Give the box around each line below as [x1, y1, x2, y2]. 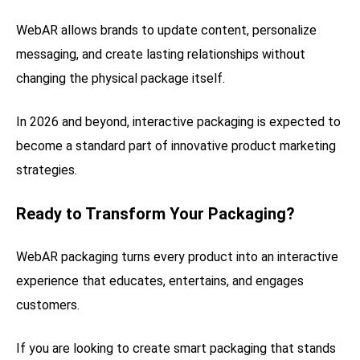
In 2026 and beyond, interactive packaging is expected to [16, 113, 341, 129]
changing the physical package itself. [16, 70, 225, 86]
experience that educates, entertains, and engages [16, 272, 304, 288]
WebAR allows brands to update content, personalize [16, 22, 317, 38]
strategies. [16, 162, 77, 178]
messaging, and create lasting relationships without [16, 46, 305, 62]
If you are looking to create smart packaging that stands [16, 340, 336, 356]
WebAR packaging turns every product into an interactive [16, 248, 338, 264]
